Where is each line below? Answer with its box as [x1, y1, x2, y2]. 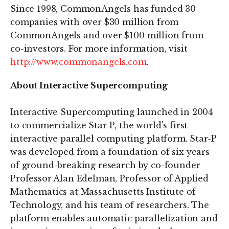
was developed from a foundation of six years [10, 147, 210, 157]
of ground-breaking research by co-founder [10, 160, 200, 170]
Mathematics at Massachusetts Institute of [10, 187, 196, 197]
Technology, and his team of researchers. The [10, 200, 209, 210]
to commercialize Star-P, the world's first [10, 120, 188, 130]
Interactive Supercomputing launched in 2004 [10, 107, 213, 117]
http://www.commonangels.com [10, 57, 147, 67]
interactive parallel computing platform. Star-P [10, 133, 217, 144]
